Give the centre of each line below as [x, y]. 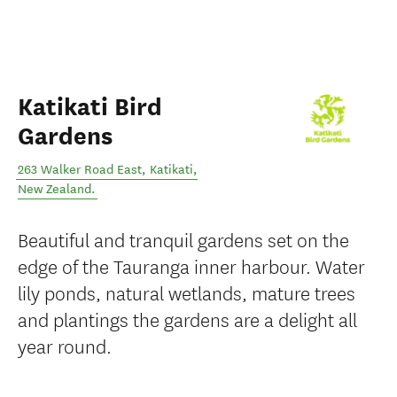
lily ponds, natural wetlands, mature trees [187, 292]
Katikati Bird [90, 107]
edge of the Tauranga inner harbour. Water [191, 265]
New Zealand [54, 189]
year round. [65, 345]
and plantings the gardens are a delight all [187, 319]
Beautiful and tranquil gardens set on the [183, 239]
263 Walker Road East [80, 170]
